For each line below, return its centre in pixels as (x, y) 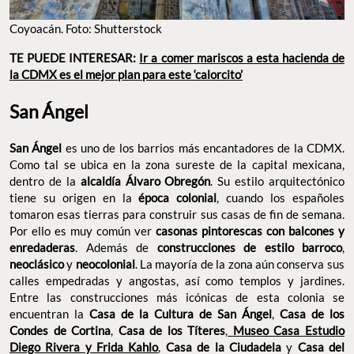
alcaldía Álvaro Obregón (145, 181)
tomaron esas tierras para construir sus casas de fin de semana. (177, 214)
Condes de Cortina (60, 330)
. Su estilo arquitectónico (277, 181)
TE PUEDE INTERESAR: (75, 57)
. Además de (116, 247)
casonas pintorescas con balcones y (248, 230)
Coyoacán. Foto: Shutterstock (86, 28)
